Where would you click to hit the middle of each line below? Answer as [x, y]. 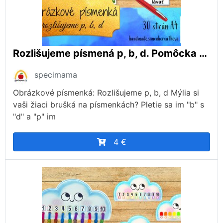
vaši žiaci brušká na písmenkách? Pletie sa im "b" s [109, 104]
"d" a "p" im [34, 116]
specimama [56, 74]
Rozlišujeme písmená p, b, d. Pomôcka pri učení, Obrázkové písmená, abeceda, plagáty [203, 53]
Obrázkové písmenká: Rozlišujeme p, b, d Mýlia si [106, 92]
